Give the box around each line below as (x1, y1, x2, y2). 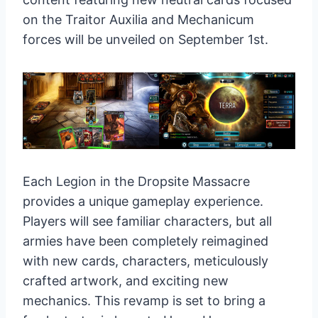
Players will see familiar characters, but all (23, 214, 272, 229)
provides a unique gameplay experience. (23, 194, 263, 209)
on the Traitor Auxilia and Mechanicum (23, 12, 254, 28)
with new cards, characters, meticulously (23, 253, 268, 269)
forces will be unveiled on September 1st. (23, 32, 268, 48)
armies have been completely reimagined (23, 234, 268, 249)
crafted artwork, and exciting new (23, 273, 229, 289)
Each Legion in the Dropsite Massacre (23, 174, 250, 190)
